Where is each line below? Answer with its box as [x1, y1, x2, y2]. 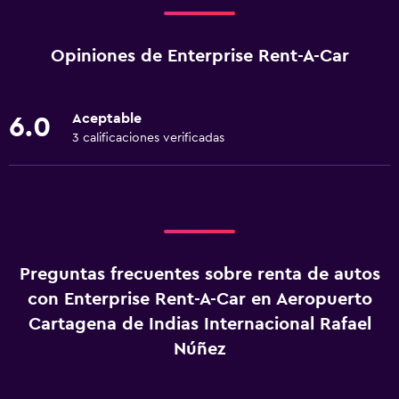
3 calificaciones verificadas [72, 132, 224, 144]
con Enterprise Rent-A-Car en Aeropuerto [27, 290, 372, 308]
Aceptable [72, 111, 142, 126]
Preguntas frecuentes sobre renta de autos [19, 265, 380, 283]
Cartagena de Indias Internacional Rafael [28, 315, 371, 333]
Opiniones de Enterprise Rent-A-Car [50, 47, 349, 65]
